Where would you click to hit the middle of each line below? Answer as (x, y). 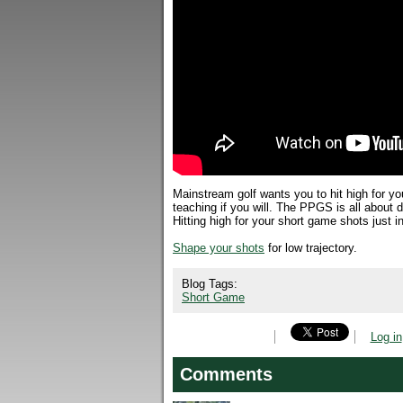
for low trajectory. (311, 248)
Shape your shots (219, 248)
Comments (226, 374)
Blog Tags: (211, 284)
